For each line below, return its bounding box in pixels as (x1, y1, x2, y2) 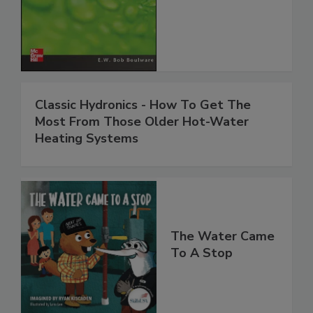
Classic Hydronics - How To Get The (35, 96, 251, 114)
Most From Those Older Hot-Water (35, 113, 249, 131)
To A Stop (170, 245, 233, 262)
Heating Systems (35, 130, 138, 147)
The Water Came (170, 228, 275, 245)
